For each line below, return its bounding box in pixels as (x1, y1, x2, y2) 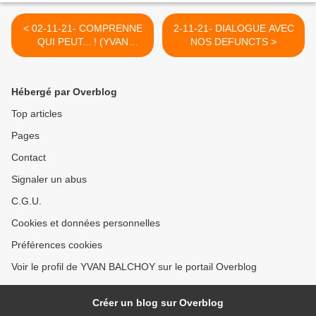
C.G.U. (11, 195, 42, 207)
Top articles (11, 108, 62, 120)
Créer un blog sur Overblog (92, 297, 224, 309)
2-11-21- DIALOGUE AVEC (173, 23, 294, 35)
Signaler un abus (11, 174, 87, 186)
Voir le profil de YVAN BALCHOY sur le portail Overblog (11, 261, 257, 273)
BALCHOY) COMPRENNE (24, 49, 141, 61)
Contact (11, 152, 46, 164)
